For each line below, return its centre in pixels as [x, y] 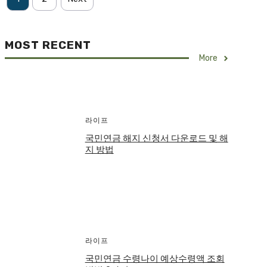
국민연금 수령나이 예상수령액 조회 [155, 259]
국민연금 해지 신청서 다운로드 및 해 [156, 139]
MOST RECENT [48, 45]
